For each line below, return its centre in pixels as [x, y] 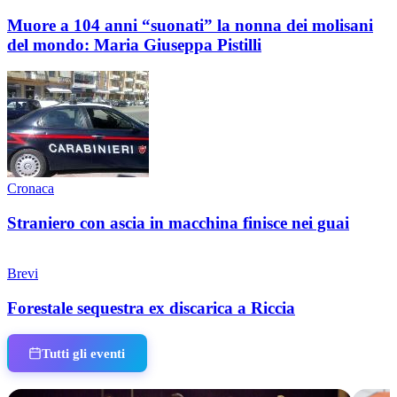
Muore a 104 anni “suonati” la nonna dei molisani [190, 25]
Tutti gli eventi [84, 353]
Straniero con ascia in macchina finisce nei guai [178, 223]
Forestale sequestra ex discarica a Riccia [151, 307]
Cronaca [31, 189]
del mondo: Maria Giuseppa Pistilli [134, 44]
